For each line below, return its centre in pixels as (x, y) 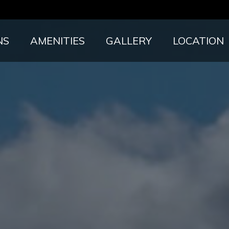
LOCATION (198, 40)
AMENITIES (58, 40)
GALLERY (129, 40)
